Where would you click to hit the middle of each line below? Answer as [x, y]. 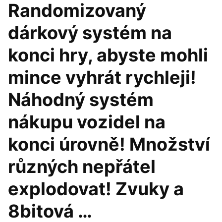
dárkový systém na [90, 33]
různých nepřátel [82, 166]
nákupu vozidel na [87, 122]
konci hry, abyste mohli [108, 55]
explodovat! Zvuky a [96, 189]
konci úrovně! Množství [109, 144]
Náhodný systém [81, 100]
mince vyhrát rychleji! [102, 77]
